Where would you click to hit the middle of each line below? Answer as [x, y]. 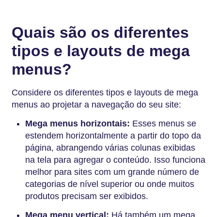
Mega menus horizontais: [79, 124]
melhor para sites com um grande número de [112, 172]
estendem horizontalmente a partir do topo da [113, 136]
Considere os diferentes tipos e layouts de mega [105, 93]
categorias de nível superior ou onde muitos [110, 184]
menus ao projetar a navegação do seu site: [96, 105]
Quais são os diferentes [100, 32]
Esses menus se [164, 124]
